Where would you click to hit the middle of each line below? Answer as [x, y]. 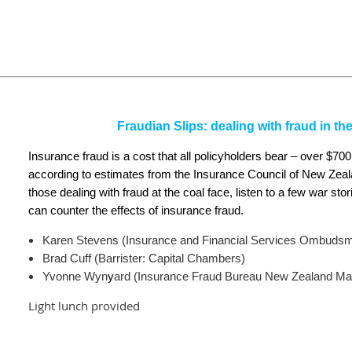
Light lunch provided [84, 306]
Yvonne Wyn [75, 276]
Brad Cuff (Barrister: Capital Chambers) [144, 258]
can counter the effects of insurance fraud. [136, 210]
